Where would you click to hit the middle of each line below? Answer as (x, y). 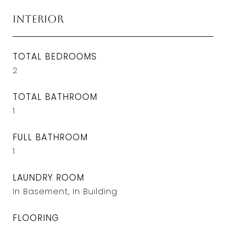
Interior (38, 19)
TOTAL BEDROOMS (55, 56)
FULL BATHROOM (50, 137)
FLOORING (36, 218)
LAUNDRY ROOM (48, 178)
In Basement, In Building (65, 191)
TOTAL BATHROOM (55, 97)
